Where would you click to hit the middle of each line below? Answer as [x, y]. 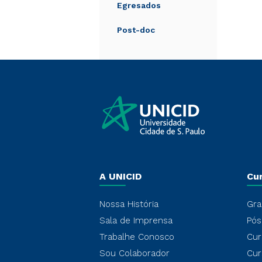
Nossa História [129, 204]
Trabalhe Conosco [137, 237]
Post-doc [136, 30]
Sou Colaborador [135, 253]
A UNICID [120, 176]
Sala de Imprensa [136, 220]
